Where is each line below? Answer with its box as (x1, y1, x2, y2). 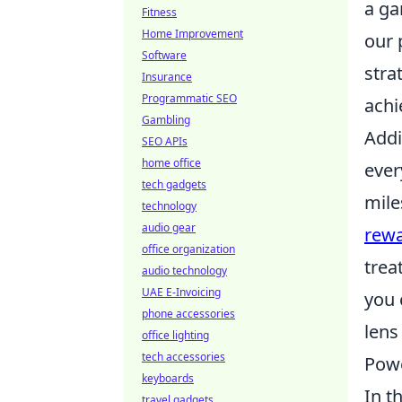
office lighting (142, 328, 209, 343)
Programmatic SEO (142, 91, 237, 106)
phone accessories (142, 306, 235, 321)
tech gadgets (142, 177, 206, 192)
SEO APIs (142, 134, 188, 149)
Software (142, 48, 187, 63)
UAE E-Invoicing (142, 284, 221, 300)
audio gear (142, 220, 196, 235)
